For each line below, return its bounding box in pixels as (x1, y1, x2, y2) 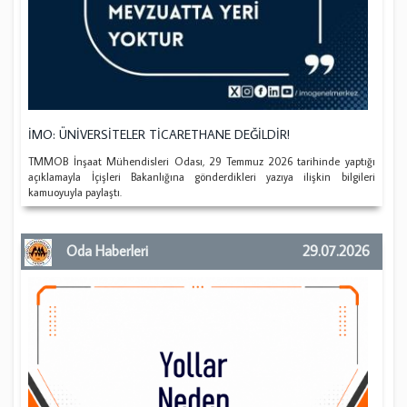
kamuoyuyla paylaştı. (28, 184, 123, 199)
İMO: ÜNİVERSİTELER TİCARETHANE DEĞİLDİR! (28, 125, 291, 143)
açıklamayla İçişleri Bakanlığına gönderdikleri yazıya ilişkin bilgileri (28, 169, 375, 184)
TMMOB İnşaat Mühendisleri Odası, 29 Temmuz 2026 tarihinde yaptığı (28, 154, 375, 168)
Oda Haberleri (66, 242, 149, 261)
